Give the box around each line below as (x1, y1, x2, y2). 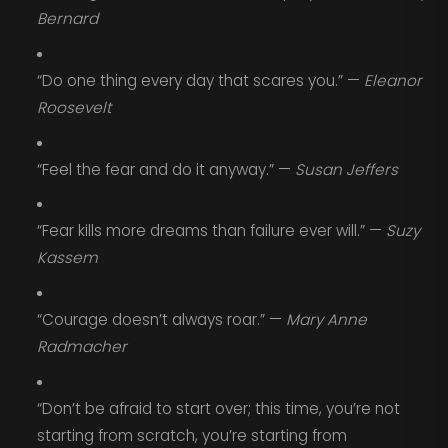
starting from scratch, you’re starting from (36, 424, 347, 446)
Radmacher (36, 335, 127, 357)
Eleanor (363, 69, 422, 91)
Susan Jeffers (294, 158, 398, 180)
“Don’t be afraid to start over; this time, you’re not (36, 397, 400, 419)
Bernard (36, 8, 98, 30)
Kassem (36, 247, 98, 269)
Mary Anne (285, 308, 367, 330)
